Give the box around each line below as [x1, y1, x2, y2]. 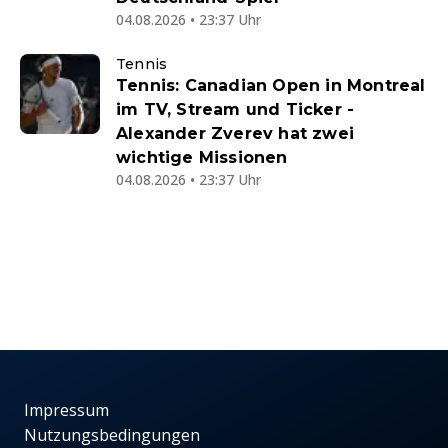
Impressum [24, 399, 109, 422]
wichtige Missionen [116, 148, 288, 168]
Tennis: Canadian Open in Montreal [116, 76, 426, 96]
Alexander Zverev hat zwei [116, 124, 354, 144]
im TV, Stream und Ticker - [116, 100, 355, 120]
